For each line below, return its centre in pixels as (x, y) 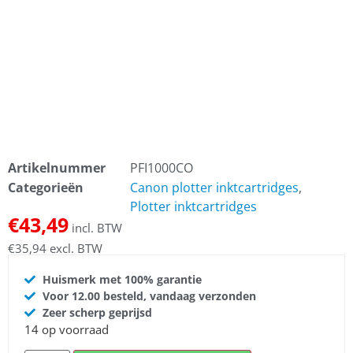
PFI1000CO (162, 167)
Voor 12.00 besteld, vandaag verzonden (149, 296)
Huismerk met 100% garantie (122, 280)
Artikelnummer (57, 167)
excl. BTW (74, 248)
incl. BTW (95, 227)
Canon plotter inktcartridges (214, 187)
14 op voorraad (67, 330)
